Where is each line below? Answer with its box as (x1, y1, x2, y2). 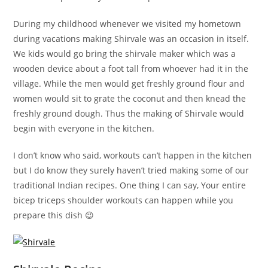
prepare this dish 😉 (13, 209, 95, 221)
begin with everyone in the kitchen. (13, 123, 155, 135)
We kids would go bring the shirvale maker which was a (13, 48, 236, 60)
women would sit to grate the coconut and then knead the (13, 93, 246, 105)
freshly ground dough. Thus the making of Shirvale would (13, 108, 245, 120)
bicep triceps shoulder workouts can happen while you (13, 194, 234, 206)
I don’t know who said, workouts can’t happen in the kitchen (13, 150, 252, 162)
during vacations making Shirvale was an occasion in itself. (13, 33, 249, 45)
